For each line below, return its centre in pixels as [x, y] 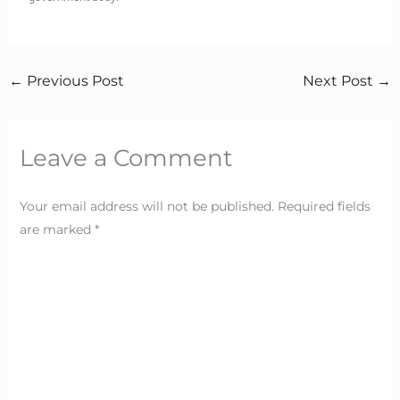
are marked [57, 229]
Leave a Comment [126, 157]
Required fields [324, 206]
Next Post [340, 81]
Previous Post [73, 81]
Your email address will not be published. [146, 206]
